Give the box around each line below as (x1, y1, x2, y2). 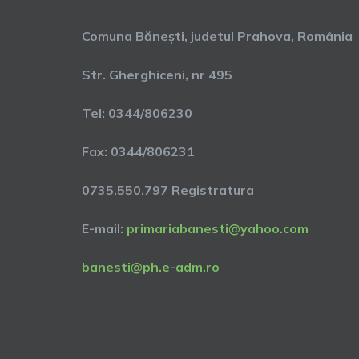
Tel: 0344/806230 (82, 105, 192, 121)
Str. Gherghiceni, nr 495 (82, 67, 232, 83)
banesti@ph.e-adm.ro (82, 259, 220, 275)
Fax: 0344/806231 (82, 143, 195, 159)
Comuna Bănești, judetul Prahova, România (82, 28, 353, 44)
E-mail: (82, 220, 127, 236)
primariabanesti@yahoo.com (127, 220, 309, 236)
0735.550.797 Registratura (82, 182, 254, 198)
